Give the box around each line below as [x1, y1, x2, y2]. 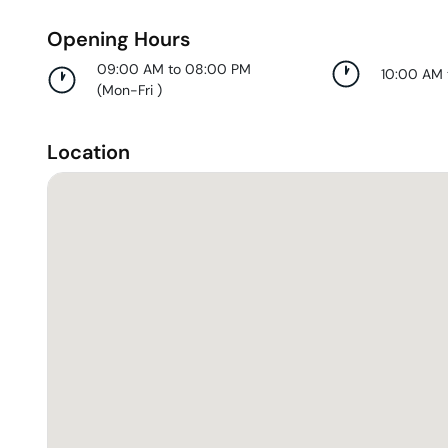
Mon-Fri [102, 81, 157, 99]
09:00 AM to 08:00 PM [97, 60, 251, 78]
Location [47, 139, 130, 165]
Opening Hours [47, 26, 190, 52]
